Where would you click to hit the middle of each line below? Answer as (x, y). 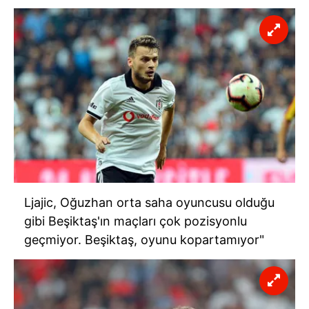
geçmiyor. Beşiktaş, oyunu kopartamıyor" (144, 239)
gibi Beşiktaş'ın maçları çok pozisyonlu (136, 221)
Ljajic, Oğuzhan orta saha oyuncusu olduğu (149, 202)
